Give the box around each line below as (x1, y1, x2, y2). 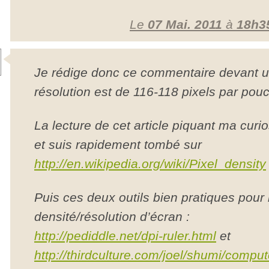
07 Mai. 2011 (148, 17, 222, 31)
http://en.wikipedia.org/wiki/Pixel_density (34, 157, 266, 171)
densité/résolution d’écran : (34, 210, 190, 223)
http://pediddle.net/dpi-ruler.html (34, 229, 216, 243)
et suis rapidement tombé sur (34, 138, 202, 151)
